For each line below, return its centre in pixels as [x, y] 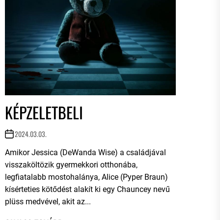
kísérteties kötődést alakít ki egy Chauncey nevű [87, 189]
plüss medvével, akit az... [48, 201]
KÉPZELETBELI [44, 112]
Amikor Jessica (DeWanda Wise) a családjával [85, 152]
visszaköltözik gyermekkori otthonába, [71, 165]
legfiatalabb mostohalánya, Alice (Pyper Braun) [86, 177]
